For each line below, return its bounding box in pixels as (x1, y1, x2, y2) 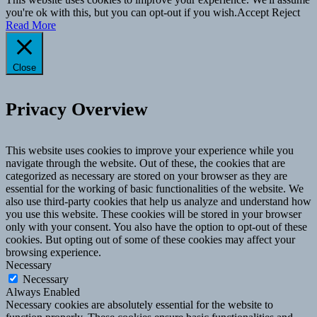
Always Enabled (6, 286, 80, 299)
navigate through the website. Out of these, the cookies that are (6, 157, 285, 170)
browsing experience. (6, 246, 101, 259)
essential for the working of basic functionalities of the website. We (6, 183, 304, 195)
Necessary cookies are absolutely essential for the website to (6, 299, 273, 311)
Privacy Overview (6, 99, 148, 120)
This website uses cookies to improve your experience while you (6, 144, 294, 157)
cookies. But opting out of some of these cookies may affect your (6, 234, 295, 246)
